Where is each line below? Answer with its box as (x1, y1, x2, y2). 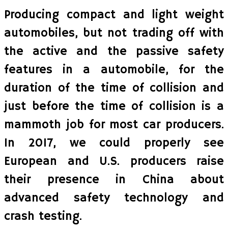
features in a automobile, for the (4, 62, 224, 77)
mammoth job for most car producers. (4, 117, 224, 132)
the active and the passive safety (4, 43, 224, 59)
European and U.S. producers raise (4, 153, 224, 169)
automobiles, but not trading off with (4, 25, 224, 41)
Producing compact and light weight (4, 7, 224, 22)
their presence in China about (4, 172, 224, 187)
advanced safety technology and (4, 190, 224, 206)
